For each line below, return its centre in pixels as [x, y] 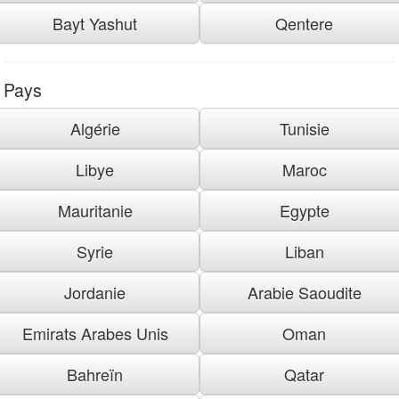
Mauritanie [95, 210]
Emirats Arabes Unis [95, 333]
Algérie [95, 128]
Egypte [304, 210]
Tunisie [304, 128]
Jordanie [95, 292]
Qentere [304, 23]
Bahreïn [95, 374]
